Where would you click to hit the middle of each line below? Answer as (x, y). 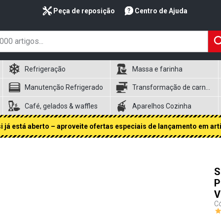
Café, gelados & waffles (61, 106)
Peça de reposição (84, 11)
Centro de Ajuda (161, 11)
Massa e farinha (158, 69)
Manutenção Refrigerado (64, 87)
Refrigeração (45, 69)
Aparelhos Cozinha (162, 106)
